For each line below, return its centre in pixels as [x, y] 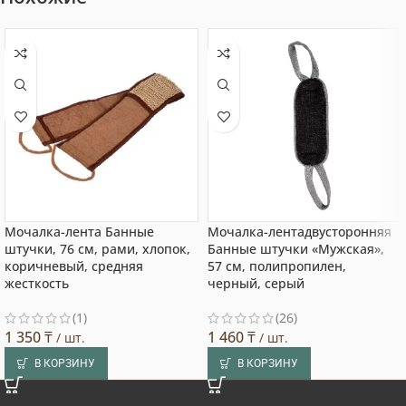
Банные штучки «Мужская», [296, 249]
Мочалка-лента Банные [79, 232]
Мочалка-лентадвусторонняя [300, 232]
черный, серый [256, 284]
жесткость [37, 284]
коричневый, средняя [74, 266]
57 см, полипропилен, [277, 266]
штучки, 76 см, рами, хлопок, [97, 249]
